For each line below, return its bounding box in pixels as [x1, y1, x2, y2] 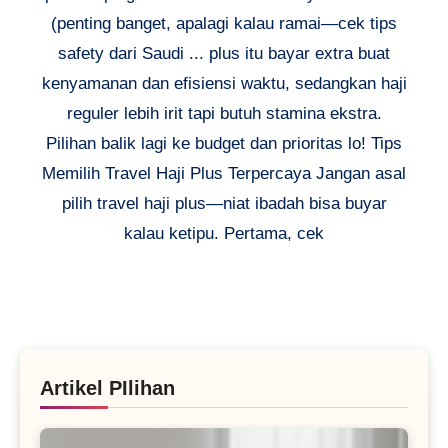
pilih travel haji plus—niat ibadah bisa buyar [61, 194, 387, 214]
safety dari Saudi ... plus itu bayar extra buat [58, 44, 390, 64]
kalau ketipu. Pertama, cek [124, 224, 324, 244]
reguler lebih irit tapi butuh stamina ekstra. [66, 104, 382, 124]
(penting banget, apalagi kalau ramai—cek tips [51, 14, 397, 34]
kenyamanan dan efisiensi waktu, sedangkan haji [41, 74, 407, 94]
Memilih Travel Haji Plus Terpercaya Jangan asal [42, 164, 406, 184]
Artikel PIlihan [40, 377, 175, 400]
